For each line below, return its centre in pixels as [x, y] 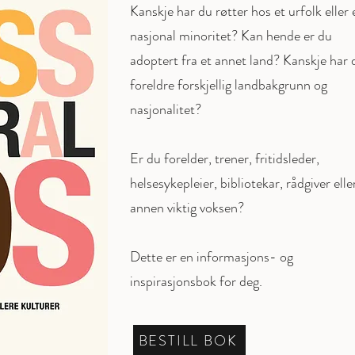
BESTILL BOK [188, 341]
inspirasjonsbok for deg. [196, 281]
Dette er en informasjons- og [212, 257]
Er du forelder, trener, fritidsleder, [225, 158]
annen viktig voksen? [187, 208]
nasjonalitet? [166, 109]
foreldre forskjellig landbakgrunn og [229, 85]
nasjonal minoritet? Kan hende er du [231, 36]
